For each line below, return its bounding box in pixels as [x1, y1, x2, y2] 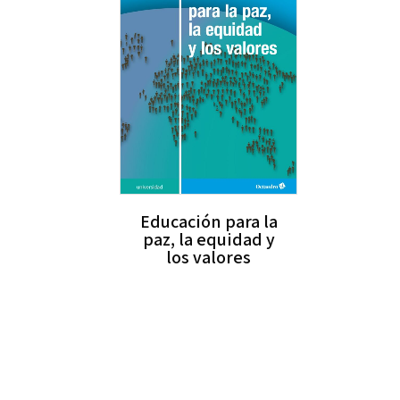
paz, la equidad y [142, 228, 275, 252]
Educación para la [139, 210, 278, 234]
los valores [166, 246, 252, 270]
